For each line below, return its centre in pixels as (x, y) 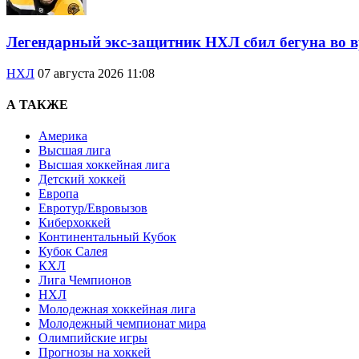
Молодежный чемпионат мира (122, 324)
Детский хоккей (82, 179)
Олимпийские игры (93, 338)
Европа (58, 194)
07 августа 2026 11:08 (96, 73)
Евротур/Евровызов (93, 208)
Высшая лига (75, 151)
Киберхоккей (75, 223)
